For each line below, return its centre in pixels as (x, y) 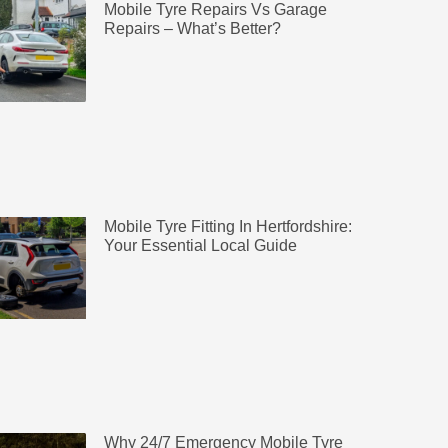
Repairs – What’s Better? (192, 28)
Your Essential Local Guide (200, 245)
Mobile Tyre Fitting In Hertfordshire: (227, 226)
